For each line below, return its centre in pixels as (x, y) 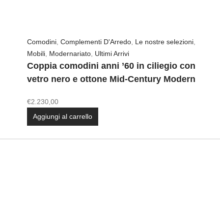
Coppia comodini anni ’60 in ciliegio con (111, 66)
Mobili (36, 54)
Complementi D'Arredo (96, 42)
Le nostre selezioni (165, 42)
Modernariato (70, 54)
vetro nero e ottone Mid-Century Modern (111, 79)
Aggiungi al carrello (63, 117)
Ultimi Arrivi (112, 54)
